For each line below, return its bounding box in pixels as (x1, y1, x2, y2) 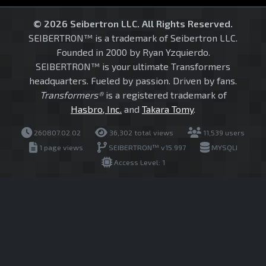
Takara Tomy (142, 103, 194, 115)
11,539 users (201, 128, 245, 137)
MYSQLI (209, 143, 237, 152)
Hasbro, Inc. (71, 103, 122, 115)
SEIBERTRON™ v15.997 (106, 143, 186, 152)
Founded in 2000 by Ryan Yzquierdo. (56, 46, 210, 58)
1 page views (37, 143, 83, 152)
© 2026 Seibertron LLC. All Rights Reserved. (33, 18, 233, 30)
